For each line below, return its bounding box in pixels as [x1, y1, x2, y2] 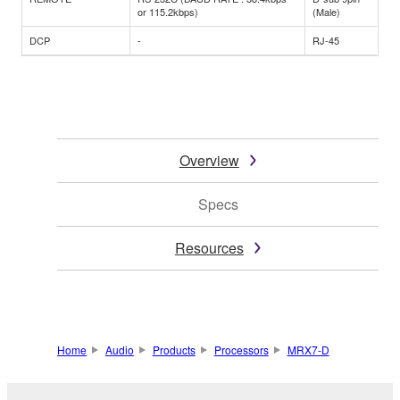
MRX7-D [287, 342, 329, 358]
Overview [179, 150, 239, 171]
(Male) [312, 4, 340, 20]
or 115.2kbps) [137, 4, 198, 20]
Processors [213, 342, 269, 358]
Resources [174, 237, 244, 259]
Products [152, 342, 196, 358]
